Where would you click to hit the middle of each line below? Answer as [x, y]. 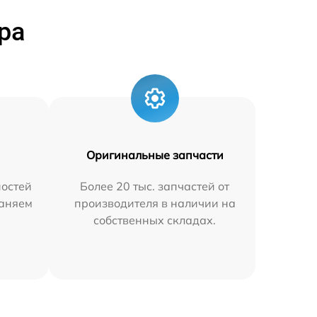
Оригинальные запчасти [155, 155]
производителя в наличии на [155, 203]
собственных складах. [155, 220]
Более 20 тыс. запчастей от [155, 186]
